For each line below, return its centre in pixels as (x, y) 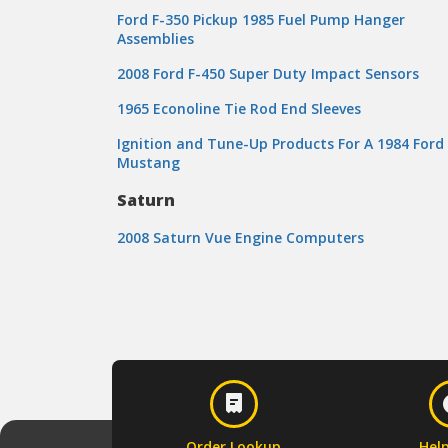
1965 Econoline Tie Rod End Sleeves (239, 108)
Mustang (148, 162)
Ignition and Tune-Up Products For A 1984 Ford (280, 143)
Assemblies (155, 38)
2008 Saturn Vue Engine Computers (240, 237)
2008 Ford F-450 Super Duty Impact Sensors (268, 73)
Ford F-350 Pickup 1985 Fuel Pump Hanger (261, 19)
